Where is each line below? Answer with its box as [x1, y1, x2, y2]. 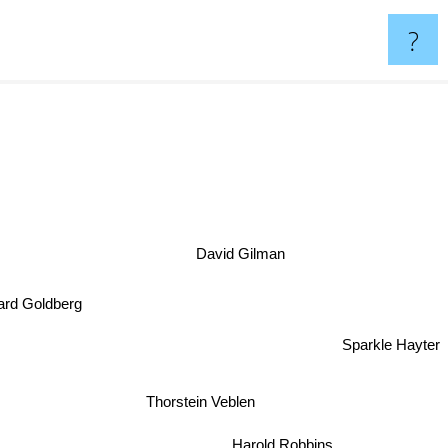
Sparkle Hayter [342, 336, 440, 354]
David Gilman [199, 248, 289, 266]
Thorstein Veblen [146, 393, 256, 411]
